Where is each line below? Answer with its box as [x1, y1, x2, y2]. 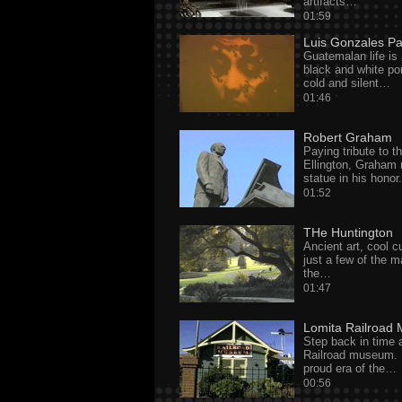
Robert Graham [303, 130, 392, 144]
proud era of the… [303, 362, 397, 375]
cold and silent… [303, 76, 390, 90]
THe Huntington [303, 225, 393, 240]
